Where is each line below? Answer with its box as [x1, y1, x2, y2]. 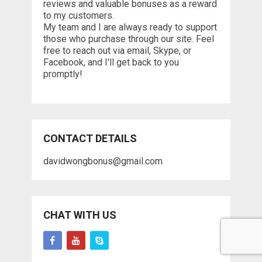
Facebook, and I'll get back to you [43, 56, 179, 68]
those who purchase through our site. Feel [43, 33, 214, 44]
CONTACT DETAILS [43, 132, 137, 144]
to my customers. [43, 9, 114, 21]
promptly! [43, 68, 82, 80]
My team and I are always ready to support [43, 21, 217, 33]
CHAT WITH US [43, 208, 116, 221]
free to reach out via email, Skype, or [43, 44, 191, 56]
